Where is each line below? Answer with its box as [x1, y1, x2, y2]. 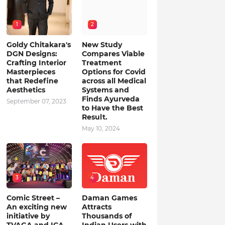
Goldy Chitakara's [6, 40, 71, 49]
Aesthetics [6, 85, 45, 94]
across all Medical [81, 76, 146, 85]
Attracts [81, 202, 111, 211]
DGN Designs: [6, 49, 57, 58]
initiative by [6, 211, 50, 220]
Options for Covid [81, 67, 146, 76]
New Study [81, 40, 122, 49]
